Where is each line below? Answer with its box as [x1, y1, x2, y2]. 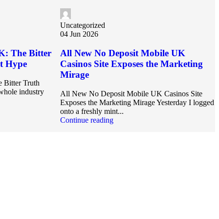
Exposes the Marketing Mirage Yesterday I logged [60, 98, 214, 107]
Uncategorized [60, 21, 105, 30]
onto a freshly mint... [60, 107, 124, 115]
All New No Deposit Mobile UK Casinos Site [60, 89, 202, 98]
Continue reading [60, 115, 113, 124]
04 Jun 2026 [60, 30, 98, 39]
